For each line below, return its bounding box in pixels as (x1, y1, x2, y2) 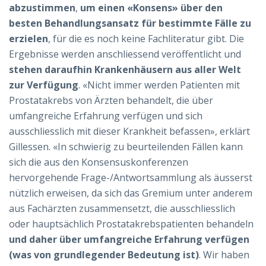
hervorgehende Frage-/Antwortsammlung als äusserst (9, 170, 252, 184)
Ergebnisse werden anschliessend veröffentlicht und (9, 47, 241, 61)
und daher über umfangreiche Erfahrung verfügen (9, 232, 249, 246)
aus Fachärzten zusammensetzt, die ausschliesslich (9, 201, 235, 215)
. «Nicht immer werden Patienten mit (78, 78, 240, 91)
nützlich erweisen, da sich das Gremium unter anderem (9, 186, 252, 199)
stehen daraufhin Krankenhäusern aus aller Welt (9, 62, 241, 76)
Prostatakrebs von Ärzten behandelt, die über (9, 93, 213, 107)
